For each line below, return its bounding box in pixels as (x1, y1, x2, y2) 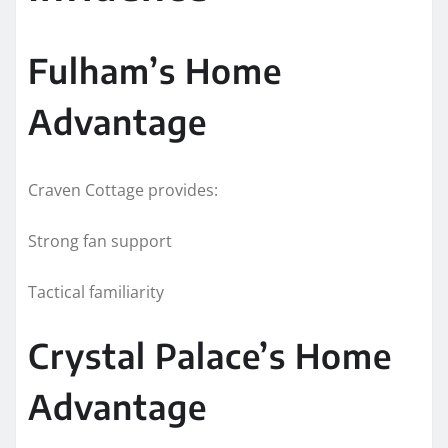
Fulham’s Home (28, 48, 282, 91)
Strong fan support (28, 229, 172, 252)
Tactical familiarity (28, 280, 164, 303)
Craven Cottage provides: (28, 178, 218, 201)
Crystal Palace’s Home (28, 333, 392, 376)
